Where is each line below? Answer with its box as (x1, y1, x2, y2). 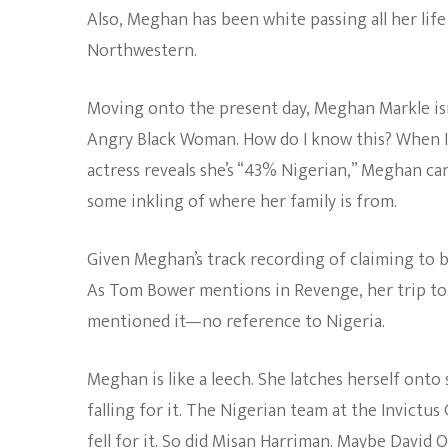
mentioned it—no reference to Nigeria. (87, 307, 385, 337)
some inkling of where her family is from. (87, 187, 397, 217)
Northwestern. (87, 36, 197, 66)
